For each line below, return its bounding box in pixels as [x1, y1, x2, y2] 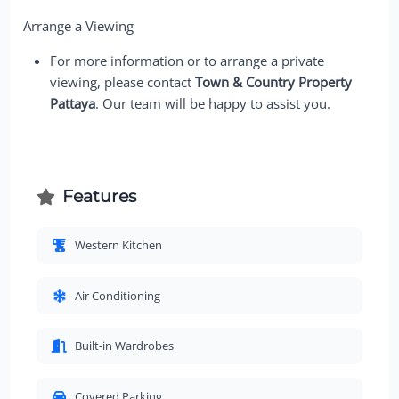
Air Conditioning [74, 287, 160, 304]
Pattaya [50, 94, 96, 112]
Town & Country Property [195, 72, 353, 91]
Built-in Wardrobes [74, 338, 174, 354]
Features [61, 186, 136, 208]
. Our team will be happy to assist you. [95, 94, 331, 112]
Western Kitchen [74, 237, 162, 253]
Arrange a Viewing [23, 16, 134, 35]
